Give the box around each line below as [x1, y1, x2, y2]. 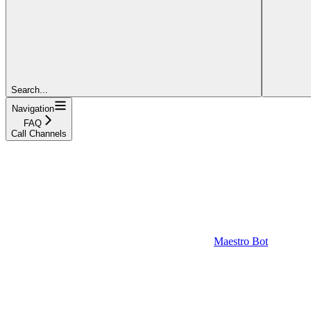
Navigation [11, 103, 54, 114]
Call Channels [11, 128, 67, 139]
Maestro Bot [214, 235, 268, 247]
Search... [11, 84, 48, 95]
